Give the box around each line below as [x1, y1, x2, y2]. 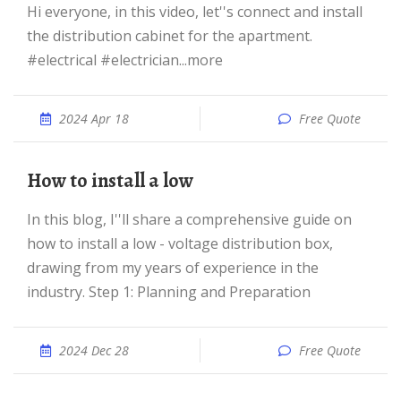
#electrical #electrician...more [27, 50, 223, 70]
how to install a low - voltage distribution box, [27, 234, 333, 253]
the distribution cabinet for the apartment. [27, 26, 312, 46]
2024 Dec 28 [59, 342, 129, 359]
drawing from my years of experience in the [27, 258, 319, 277]
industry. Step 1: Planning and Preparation [27, 282, 311, 302]
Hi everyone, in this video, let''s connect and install [27, 2, 38, 21]
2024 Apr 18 [59, 110, 129, 127]
